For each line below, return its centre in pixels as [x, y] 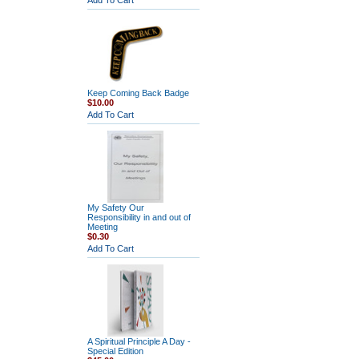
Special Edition [115, 351]
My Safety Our [115, 208]
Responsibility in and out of [139, 217]
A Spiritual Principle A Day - [139, 341]
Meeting [102, 227]
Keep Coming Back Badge [138, 93]
